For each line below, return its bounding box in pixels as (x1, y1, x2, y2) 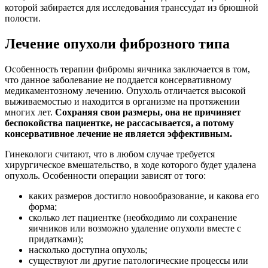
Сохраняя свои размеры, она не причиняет (55, 107, 241, 118)
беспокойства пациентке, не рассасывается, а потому (5, 118, 234, 129)
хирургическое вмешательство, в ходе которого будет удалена (5, 160, 256, 170)
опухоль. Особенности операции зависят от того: (5, 170, 206, 181)
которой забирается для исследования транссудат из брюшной (5, 2, 258, 13)
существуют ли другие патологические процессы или (29, 255, 248, 266)
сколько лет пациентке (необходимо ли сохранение (29, 212, 237, 223)
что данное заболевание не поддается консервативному (5, 75, 232, 86)
